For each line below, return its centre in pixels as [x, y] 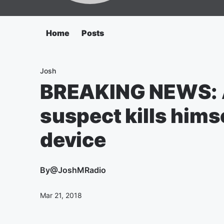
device [73, 140]
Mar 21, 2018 [61, 195]
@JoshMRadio [78, 170]
